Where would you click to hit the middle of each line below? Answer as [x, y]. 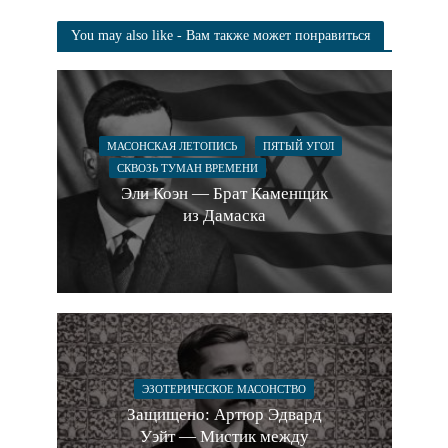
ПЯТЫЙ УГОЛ [298, 145]
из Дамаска [224, 215]
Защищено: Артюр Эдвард [224, 415]
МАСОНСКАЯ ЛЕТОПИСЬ [172, 145]
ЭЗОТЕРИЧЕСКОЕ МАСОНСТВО [224, 389]
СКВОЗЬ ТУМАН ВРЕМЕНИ [187, 167]
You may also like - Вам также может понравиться [220, 35]
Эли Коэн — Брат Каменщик [224, 193]
